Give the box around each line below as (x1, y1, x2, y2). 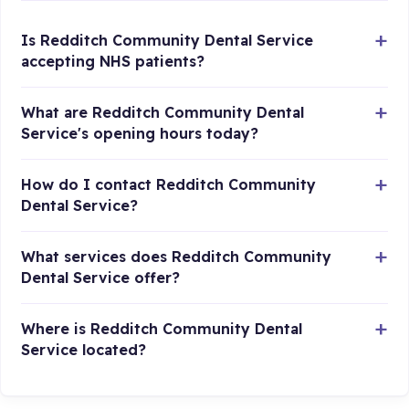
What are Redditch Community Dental (21, 102, 305, 121)
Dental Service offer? (21, 267, 181, 287)
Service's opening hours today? (21, 123, 259, 142)
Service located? (21, 340, 147, 359)
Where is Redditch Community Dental (21, 319, 303, 338)
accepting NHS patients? (21, 51, 205, 70)
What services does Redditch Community (21, 246, 332, 266)
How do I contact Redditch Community (21, 174, 317, 194)
